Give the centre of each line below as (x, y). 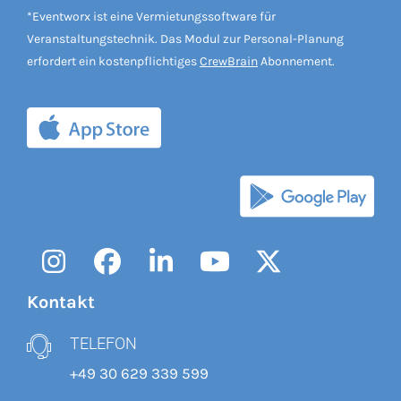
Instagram (116, 274)
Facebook (164, 274)
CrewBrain (229, 61)
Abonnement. (296, 61)
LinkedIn (212, 274)
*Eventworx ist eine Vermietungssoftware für (151, 16)
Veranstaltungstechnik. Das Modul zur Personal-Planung (185, 38)
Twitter (309, 274)
